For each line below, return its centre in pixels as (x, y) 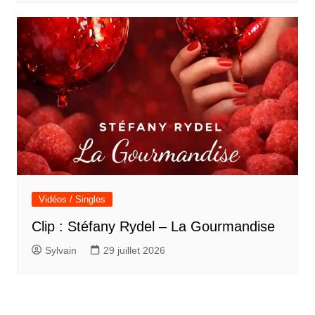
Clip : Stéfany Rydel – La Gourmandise (153, 227)
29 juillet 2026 (134, 251)
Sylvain (60, 251)
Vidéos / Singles (72, 200)
